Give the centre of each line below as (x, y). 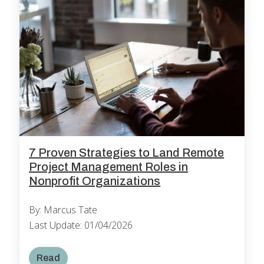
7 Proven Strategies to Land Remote (127, 153)
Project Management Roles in (109, 167)
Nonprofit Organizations (95, 181)
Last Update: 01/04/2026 (81, 225)
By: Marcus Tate (63, 210)
